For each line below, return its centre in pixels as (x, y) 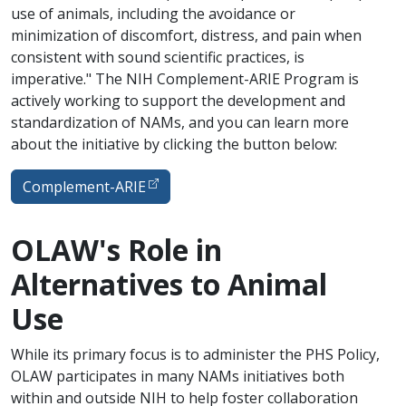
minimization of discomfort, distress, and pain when (186, 36)
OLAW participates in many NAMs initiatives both (178, 377)
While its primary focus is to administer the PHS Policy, (195, 355)
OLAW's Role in (116, 250)
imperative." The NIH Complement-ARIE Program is (185, 79)
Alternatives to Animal (169, 285)
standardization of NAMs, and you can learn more (180, 123)
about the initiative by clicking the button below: (174, 145)
